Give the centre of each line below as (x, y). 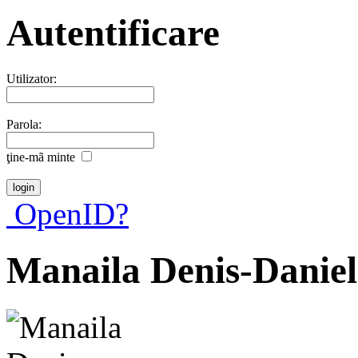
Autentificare (113, 33)
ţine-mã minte (41, 157)
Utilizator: (32, 78)
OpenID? (68, 213)
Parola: (24, 124)
